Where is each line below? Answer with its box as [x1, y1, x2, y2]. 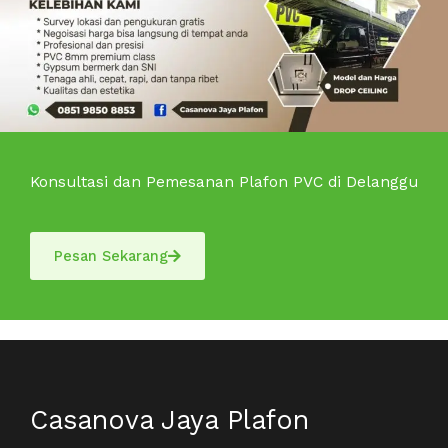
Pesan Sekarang [54, 247, 168, 266]
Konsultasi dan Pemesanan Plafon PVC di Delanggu [30, 173, 418, 192]
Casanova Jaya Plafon [30, 404, 309, 436]
